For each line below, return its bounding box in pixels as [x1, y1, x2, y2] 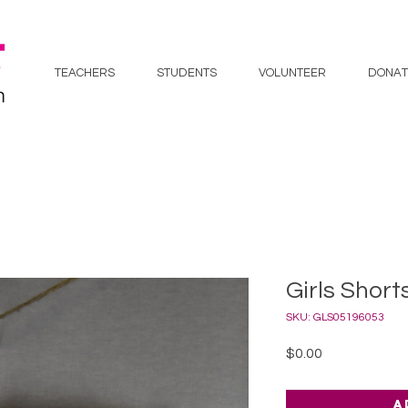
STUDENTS [157, 66, 217, 79]
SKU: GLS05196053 [286, 311, 384, 323]
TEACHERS [54, 66, 115, 79]
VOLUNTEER [259, 66, 326, 79]
